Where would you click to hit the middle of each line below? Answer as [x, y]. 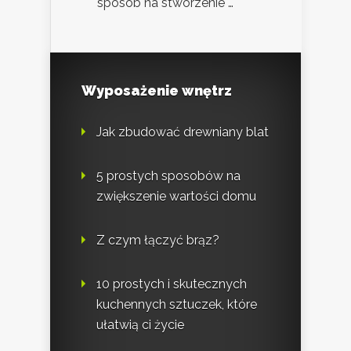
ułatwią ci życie [140, 324]
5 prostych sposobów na [168, 175]
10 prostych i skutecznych [172, 284]
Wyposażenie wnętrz [157, 90]
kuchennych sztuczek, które [177, 304]
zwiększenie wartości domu [176, 196]
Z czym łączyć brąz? [158, 240]
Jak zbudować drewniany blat [183, 132]
